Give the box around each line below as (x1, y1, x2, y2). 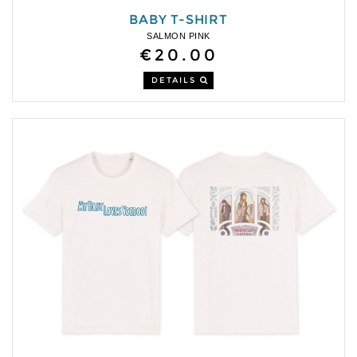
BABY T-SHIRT (129, 11, 228, 27)
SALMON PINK (146, 30, 211, 41)
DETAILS (151, 74, 200, 85)
